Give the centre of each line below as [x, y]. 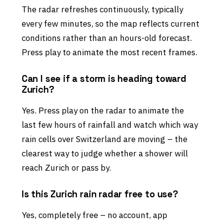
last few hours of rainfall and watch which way [110, 125]
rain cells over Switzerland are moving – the [104, 139]
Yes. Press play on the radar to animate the [103, 111]
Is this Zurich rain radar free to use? [100, 194]
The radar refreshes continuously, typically [102, 10]
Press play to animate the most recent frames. [109, 53]
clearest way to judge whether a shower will [105, 154]
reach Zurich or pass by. [66, 168]
